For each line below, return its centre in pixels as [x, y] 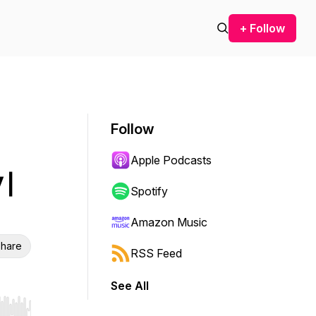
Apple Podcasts [171, 160]
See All [130, 286]
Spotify [149, 191]
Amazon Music [169, 222]
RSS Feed [156, 253]
